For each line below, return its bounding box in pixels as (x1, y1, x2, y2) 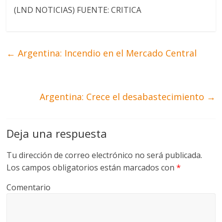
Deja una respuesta (6, 126, 108, 141)
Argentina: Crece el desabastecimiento (39, 91, 207, 103)
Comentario (6, 182, 51, 193)
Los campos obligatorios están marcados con (6, 162, 177, 173)
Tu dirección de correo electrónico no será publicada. (6, 150, 203, 161)
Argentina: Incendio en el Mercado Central (15, 47, 197, 59)
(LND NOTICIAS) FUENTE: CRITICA (14, 4, 142, 16)
